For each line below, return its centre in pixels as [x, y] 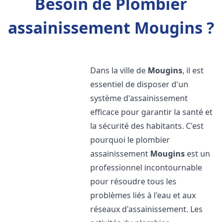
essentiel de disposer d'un [139, 84]
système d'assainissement [139, 98]
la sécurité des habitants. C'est [147, 126]
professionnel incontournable [146, 167]
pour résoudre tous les [134, 181]
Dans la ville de [119, 70]
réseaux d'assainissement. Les [147, 209]
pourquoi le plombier [130, 140]
